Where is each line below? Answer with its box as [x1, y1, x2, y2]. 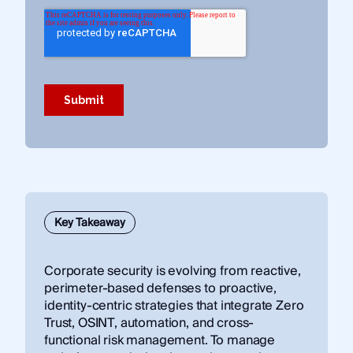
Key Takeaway [54, 213, 125, 232]
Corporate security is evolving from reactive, [43, 259, 301, 282]
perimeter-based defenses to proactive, [43, 277, 277, 299]
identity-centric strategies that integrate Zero [43, 294, 304, 317]
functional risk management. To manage [43, 329, 276, 351]
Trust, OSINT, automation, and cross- [43, 311, 255, 334]
